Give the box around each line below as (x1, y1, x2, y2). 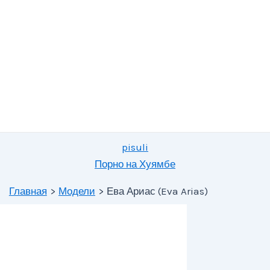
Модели (58, 185, 95, 197)
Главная (8, 185, 47, 197)
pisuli (122, 141, 148, 153)
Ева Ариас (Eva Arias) (107, 185, 209, 197)
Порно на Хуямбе (95, 158, 175, 170)
